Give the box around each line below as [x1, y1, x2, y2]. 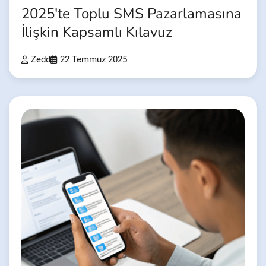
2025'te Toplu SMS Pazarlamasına [21, 4, 242, 24]
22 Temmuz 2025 [60, 54, 127, 65]
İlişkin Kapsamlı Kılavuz [21, 22, 172, 42]
